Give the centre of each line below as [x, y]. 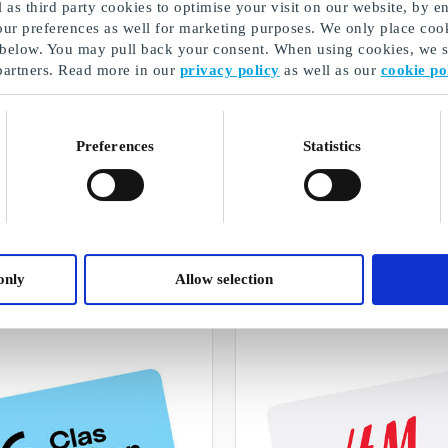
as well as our [330, 69]
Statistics [332, 145]
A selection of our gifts [224, 221]
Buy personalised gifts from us [224, 197]
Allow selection [224, 279]
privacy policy [229, 69]
